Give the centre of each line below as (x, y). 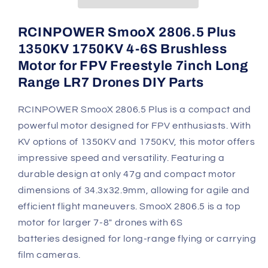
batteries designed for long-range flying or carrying (137, 239)
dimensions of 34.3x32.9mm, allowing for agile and (134, 191)
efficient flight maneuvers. (79, 207)
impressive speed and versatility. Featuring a (121, 158)
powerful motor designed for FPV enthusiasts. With (134, 126)
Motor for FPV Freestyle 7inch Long (133, 66)
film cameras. (49, 255)
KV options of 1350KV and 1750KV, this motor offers (136, 142)
